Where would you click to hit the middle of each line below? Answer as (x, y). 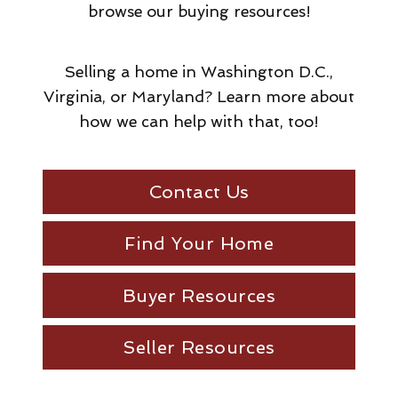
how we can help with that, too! (199, 121)
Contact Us (199, 191)
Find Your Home (199, 244)
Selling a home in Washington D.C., (199, 71)
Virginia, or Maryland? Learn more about (199, 96)
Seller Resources (199, 347)
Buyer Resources (199, 295)
